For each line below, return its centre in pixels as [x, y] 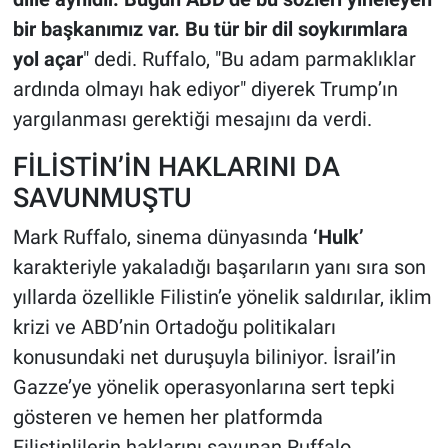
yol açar [47, 59]
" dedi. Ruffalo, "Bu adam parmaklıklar [249, 59]
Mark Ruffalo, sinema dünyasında [162, 236]
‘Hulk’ [338, 236]
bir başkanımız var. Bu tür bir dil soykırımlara [210, 29]
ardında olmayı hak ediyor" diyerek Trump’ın [205, 89]
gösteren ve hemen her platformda [167, 416]
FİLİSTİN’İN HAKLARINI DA [176, 167]
